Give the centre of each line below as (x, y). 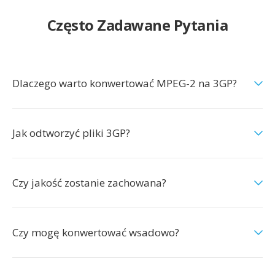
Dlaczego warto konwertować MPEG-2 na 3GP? (125, 83)
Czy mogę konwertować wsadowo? (96, 232)
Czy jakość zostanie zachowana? (89, 183)
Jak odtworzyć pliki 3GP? (71, 133)
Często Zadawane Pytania (137, 25)
